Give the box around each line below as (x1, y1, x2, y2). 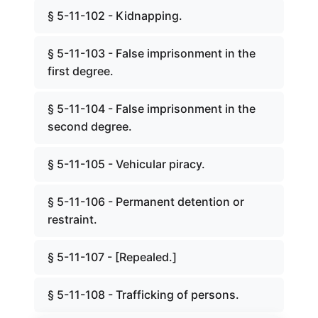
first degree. (48, 64, 114, 78)
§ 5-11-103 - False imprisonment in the (48, 46, 256, 60)
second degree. (48, 119, 132, 133)
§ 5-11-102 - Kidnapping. (48, 9, 182, 23)
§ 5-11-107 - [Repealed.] (48, 250, 177, 264)
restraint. (48, 212, 97, 226)
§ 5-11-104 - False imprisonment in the (48, 102, 256, 116)
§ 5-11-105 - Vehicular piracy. (48, 157, 205, 171)
